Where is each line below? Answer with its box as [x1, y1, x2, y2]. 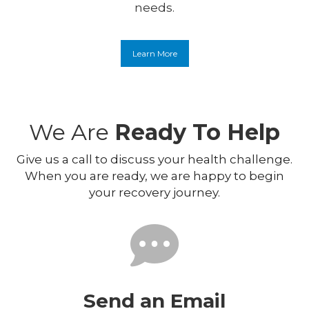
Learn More [132, 48, 177, 59]
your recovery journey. [89, 186, 220, 200]
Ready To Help [114, 119, 280, 146]
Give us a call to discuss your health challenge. [17, 152, 292, 167]
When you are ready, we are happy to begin [25, 169, 284, 183]
